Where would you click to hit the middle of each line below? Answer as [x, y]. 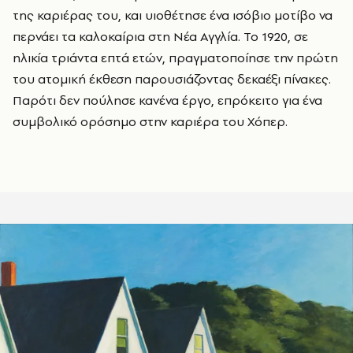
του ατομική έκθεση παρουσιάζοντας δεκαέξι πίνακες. [172, 79]
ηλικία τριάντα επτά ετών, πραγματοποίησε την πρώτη [175, 58]
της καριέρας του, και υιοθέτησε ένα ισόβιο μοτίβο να [173, 15]
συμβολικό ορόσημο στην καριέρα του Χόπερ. [150, 122]
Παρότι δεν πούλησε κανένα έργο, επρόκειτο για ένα [167, 100]
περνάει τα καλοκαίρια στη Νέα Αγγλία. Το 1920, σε [160, 37]
